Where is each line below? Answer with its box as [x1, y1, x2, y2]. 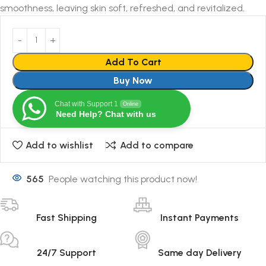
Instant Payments [160, 212, 239, 224]
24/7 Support [37, 247, 96, 259]
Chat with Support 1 [55, 99, 118, 108]
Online [123, 100, 138, 107]
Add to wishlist [26, 139, 94, 151]
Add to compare [119, 139, 194, 151]
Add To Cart [104, 56, 161, 68]
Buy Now [113, 74, 153, 86]
